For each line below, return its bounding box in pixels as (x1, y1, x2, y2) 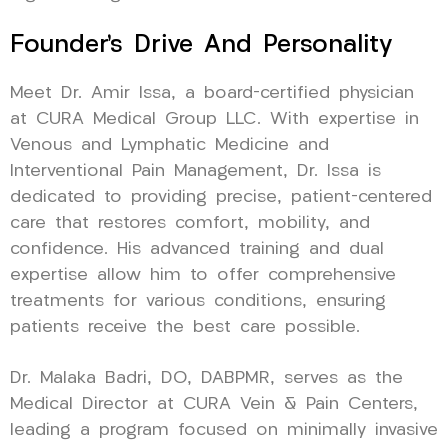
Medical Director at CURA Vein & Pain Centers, (10, 395, 418, 413)
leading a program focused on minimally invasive (10, 421, 438, 439)
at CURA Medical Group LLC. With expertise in (10, 110, 419, 128)
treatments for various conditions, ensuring (10, 292, 386, 310)
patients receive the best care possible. (10, 318, 360, 336)
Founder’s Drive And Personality (10, 32, 393, 58)
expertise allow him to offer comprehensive (10, 266, 396, 284)
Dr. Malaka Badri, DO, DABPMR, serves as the (10, 369, 403, 387)
